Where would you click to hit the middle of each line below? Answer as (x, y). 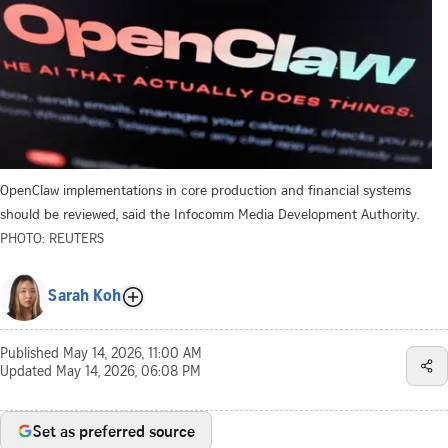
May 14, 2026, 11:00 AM (132, 354)
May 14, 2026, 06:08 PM (128, 372)
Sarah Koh (84, 296)
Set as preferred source (114, 430)
